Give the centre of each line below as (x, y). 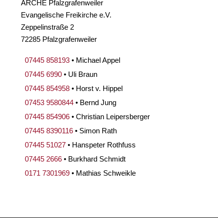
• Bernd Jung (95, 102)
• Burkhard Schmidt (94, 159)
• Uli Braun (80, 74)
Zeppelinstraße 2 (48, 27)
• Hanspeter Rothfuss (101, 145)
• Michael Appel (95, 60)
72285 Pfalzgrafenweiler (59, 39)
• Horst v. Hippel (96, 88)
